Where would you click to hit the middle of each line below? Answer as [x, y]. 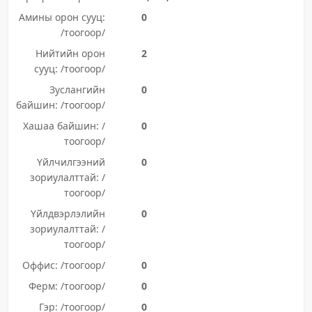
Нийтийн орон [70, 53]
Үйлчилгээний [71, 162]
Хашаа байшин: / [64, 126]
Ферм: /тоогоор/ [67, 286]
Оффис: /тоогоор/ [63, 265]
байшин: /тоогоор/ [60, 105]
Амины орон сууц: [62, 17]
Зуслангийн [77, 89]
